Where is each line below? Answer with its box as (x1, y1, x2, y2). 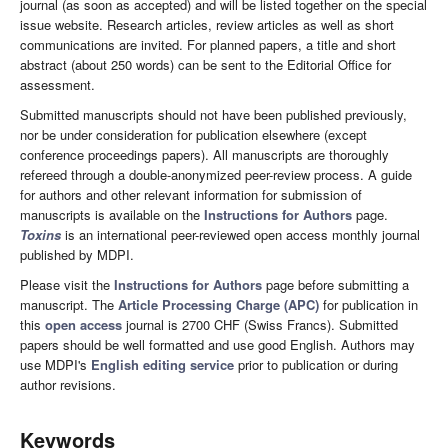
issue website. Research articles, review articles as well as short (20, 14, 394, 34)
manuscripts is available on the (20, 204, 204, 224)
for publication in (319, 294, 418, 314)
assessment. (20, 74, 95, 94)
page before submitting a (262, 274, 409, 294)
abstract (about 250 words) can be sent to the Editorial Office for (20, 54, 391, 74)
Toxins (20, 224, 61, 244)
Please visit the (20, 274, 114, 294)
